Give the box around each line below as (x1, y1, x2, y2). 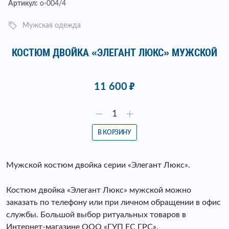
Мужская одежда (22, 21, 81, 29)
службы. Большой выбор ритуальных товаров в (6, 210, 186, 219)
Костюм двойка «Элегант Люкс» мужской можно (6, 186, 191, 194)
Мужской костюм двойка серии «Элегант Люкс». (6, 161, 190, 169)
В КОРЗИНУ (98, 129, 131, 135)
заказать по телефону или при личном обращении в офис (6, 198, 221, 207)
